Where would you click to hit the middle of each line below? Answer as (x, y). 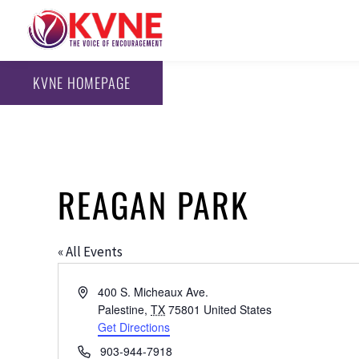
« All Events (90, 251)
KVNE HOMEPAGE (81, 83)
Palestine (121, 309)
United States (238, 309)
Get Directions (134, 327)
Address (98, 290)
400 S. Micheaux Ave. (153, 291)
